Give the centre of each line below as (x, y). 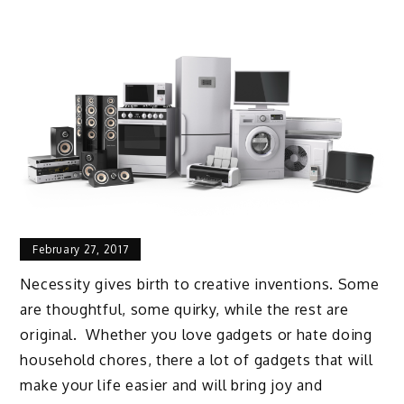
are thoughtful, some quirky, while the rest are (184, 310)
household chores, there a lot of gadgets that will (197, 360)
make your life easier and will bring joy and (171, 386)
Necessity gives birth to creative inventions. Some (200, 285)
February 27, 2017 (81, 249)
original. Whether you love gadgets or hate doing (196, 335)
